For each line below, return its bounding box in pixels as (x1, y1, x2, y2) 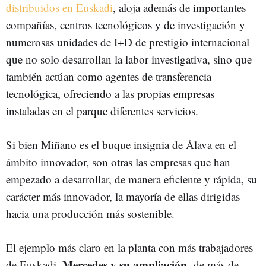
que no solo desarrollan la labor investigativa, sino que (6, 51, 252, 66)
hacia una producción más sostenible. (6, 205, 178, 221)
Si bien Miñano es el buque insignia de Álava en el (6, 137, 236, 152)
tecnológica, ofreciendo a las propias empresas (6, 85, 214, 101)
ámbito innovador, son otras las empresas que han (6, 154, 230, 169)
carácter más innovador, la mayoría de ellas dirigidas (6, 188, 240, 204)
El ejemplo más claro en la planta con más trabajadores (6, 239, 253, 255)
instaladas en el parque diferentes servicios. (6, 103, 202, 118)
